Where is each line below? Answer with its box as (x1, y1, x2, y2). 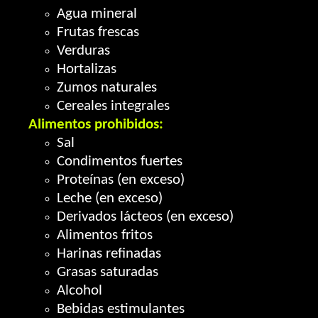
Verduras (57, 43, 110, 58)
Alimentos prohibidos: (28, 117, 163, 132)
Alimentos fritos (57, 228, 153, 243)
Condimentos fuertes (57, 154, 182, 169)
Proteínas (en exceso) (57, 172, 185, 187)
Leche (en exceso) (57, 191, 163, 206)
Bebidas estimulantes (57, 302, 185, 317)
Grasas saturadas (57, 265, 158, 280)
